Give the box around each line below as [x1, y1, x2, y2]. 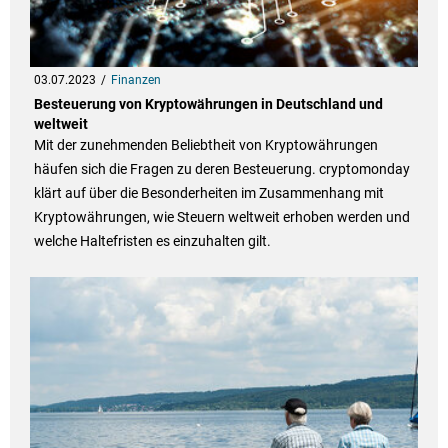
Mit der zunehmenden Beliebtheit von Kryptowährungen [33, 137, 378, 154]
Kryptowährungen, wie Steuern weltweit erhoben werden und [33, 209, 410, 226]
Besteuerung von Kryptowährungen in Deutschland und [33, 96, 383, 113]
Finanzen [110, 73, 161, 88]
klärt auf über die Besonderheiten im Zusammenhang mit [33, 185, 384, 202]
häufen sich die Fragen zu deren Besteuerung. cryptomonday [33, 161, 410, 178]
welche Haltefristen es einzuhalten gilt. [33, 233, 271, 250]
